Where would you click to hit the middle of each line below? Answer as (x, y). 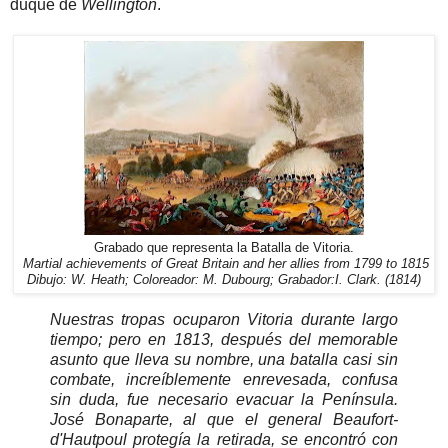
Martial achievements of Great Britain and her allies (169, 263)
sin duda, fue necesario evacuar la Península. (224, 399)
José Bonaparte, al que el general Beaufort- (224, 419)
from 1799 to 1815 (376, 263)
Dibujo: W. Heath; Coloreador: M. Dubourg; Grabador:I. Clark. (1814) (224, 279)
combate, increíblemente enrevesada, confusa (224, 379)
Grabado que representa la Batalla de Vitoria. (224, 247)
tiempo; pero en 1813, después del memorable (224, 339)
